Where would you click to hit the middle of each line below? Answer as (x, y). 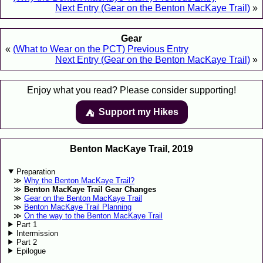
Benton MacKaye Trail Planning (77, 207)
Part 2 (27, 242)
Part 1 (27, 224)
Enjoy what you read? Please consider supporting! (131, 90)
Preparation (36, 171)
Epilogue (31, 251)
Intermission (38, 233)
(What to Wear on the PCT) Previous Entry (101, 49)
